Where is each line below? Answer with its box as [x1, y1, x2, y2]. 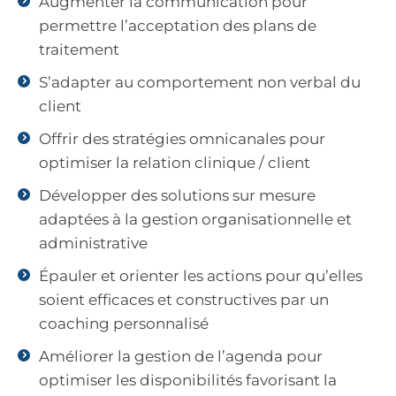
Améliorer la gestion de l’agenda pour [39, 347, 323, 366]
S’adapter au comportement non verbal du [39, 73, 361, 92]
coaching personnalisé [39, 315, 209, 333]
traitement [39, 41, 119, 59]
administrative [39, 234, 148, 253]
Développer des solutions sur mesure [39, 187, 316, 205]
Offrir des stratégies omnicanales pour [39, 130, 325, 148]
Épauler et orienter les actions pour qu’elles [39, 267, 362, 286]
